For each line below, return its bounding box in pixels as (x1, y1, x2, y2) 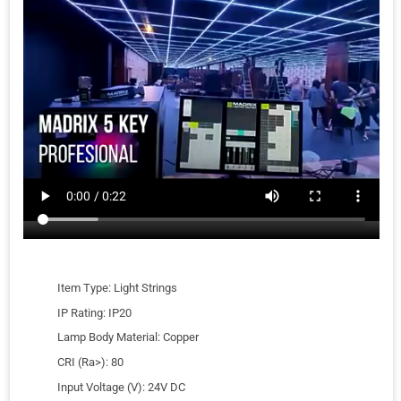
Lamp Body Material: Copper (57, 330, 200, 345)
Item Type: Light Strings (57, 281, 178, 295)
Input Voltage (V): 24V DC (57, 380, 186, 394)
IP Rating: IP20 (57, 305, 132, 320)
